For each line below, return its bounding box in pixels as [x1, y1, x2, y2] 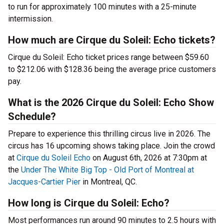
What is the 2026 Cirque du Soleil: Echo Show [8, 96, 214, 109]
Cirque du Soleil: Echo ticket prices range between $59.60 [8, 52, 209, 62]
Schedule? [8, 110, 56, 123]
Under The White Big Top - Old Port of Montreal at [21, 165, 194, 175]
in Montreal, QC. [80, 177, 137, 187]
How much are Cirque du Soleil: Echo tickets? [8, 34, 215, 46]
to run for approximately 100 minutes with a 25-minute [8, 2, 196, 12]
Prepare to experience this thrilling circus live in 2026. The [8, 129, 210, 139]
